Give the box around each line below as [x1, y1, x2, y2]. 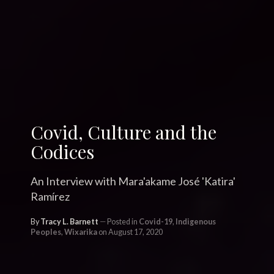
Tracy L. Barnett [40, 217, 98, 226]
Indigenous [176, 217, 216, 226]
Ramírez [31, 190, 70, 203]
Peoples [31, 228, 61, 237]
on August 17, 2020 [97, 228, 163, 237]
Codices [31, 139, 94, 163]
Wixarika [64, 228, 97, 237]
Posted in [106, 217, 139, 226]
